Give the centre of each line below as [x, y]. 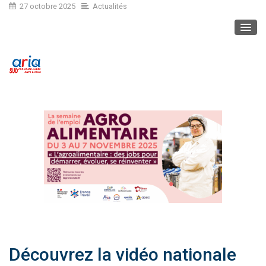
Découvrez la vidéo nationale [123, 254]
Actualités [110, 6]
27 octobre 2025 [47, 6]
